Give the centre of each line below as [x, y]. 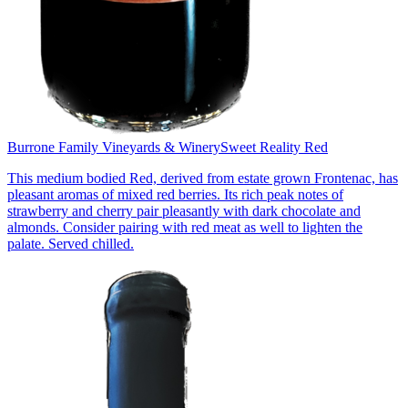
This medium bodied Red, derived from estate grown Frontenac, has [203, 178]
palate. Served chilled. [71, 243]
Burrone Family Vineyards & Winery [114, 147]
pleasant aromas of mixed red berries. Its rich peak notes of [175, 194]
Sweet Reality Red [274, 147]
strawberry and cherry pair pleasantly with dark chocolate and [184, 210]
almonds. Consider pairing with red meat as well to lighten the [185, 227]
